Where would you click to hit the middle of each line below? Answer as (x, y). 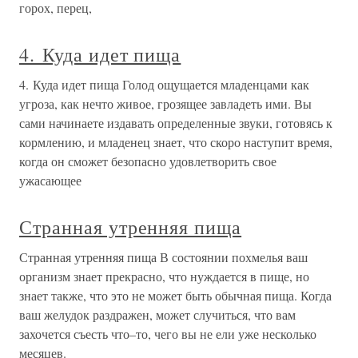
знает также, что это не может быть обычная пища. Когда (175, 295)
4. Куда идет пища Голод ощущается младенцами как (164, 84)
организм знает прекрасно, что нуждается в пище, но (164, 276)
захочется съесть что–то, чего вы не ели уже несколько (168, 334)
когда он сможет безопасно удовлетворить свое (148, 161)
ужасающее (50, 180)
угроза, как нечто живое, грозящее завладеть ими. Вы (165, 103)
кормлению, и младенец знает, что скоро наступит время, (176, 142)
